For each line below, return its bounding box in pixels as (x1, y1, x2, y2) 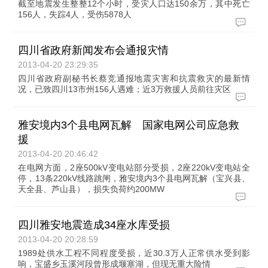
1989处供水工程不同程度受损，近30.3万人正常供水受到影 (18, 248, 250, 258)
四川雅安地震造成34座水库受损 (18, 219, 170, 231)
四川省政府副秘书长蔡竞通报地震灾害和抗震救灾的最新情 (18, 74, 250, 83)
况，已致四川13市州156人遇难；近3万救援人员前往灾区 (18, 84, 232, 94)
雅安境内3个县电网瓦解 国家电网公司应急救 (18, 119, 240, 131)
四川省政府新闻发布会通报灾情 (18, 44, 169, 56)
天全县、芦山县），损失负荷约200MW (18, 184, 165, 194)
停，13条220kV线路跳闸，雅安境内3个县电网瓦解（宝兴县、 (18, 173, 250, 183)
